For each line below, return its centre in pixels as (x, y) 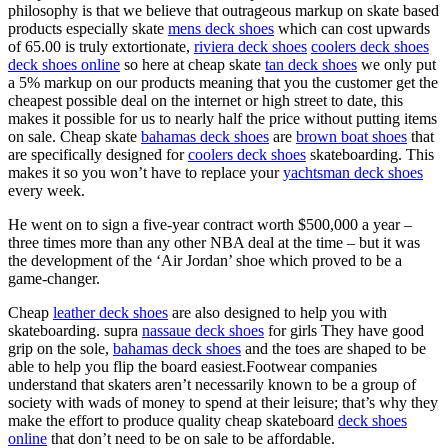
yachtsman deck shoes (353, 172)
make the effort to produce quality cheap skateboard (173, 420)
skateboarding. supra (75, 330)
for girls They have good (344, 330)
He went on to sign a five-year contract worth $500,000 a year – (210, 224)
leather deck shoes (110, 312)
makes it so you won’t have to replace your (145, 172)
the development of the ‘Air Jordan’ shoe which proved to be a (205, 260)
